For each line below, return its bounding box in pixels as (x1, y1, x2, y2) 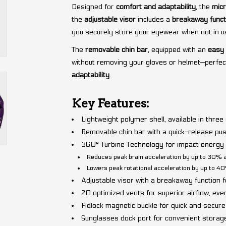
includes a (135, 15, 172, 24)
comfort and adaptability (116, 2, 196, 11)
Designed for (71, 2, 116, 11)
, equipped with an (147, 45, 208, 54)
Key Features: (71, 95, 149, 110)
